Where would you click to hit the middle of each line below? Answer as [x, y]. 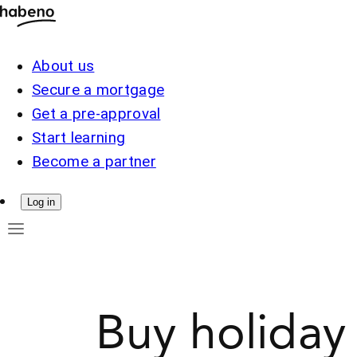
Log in [41, 202]
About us [63, 66]
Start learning [79, 137]
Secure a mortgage [98, 90]
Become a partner [94, 161]
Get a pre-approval [96, 114]
